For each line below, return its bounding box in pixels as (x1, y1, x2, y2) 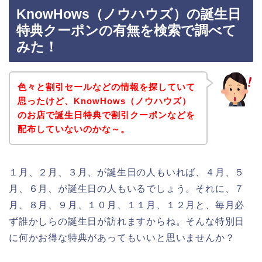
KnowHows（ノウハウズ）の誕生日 (16, 6, 241, 22)
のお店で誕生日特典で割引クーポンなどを (17, 109, 195, 120)
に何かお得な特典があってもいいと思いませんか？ (9, 232, 235, 243)
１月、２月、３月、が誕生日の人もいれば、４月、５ (9, 167, 245, 177)
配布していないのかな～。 (17, 123, 130, 134)
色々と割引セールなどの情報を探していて (17, 81, 195, 92)
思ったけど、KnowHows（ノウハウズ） (17, 95, 191, 106)
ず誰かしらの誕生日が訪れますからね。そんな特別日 (9, 216, 245, 226)
